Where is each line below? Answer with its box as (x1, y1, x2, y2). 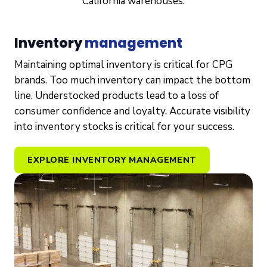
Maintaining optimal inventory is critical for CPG (14, 57, 232, 72)
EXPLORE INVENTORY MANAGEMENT (27, 154, 197, 166)
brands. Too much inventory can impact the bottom (14, 73, 250, 87)
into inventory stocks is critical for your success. (14, 119, 234, 133)
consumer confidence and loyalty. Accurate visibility (14, 104, 250, 118)
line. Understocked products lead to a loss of (14, 88, 219, 103)
